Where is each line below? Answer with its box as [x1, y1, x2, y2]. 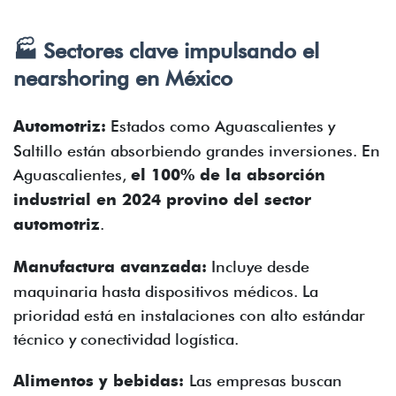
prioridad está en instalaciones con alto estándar [13, 306, 365, 324]
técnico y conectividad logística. [13, 330, 239, 348]
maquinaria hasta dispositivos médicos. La [13, 282, 318, 301]
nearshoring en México [13, 65, 232, 91]
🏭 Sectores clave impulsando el [13, 38, 319, 64]
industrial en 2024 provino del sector [13, 190, 311, 209]
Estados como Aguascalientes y [106, 117, 335, 135]
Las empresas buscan [189, 371, 342, 390]
